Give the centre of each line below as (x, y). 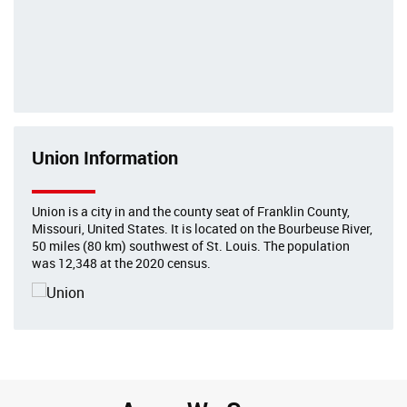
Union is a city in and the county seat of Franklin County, (191, 212)
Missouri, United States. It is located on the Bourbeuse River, (202, 229)
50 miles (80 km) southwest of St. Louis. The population (191, 246)
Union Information (105, 158)
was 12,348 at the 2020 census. (121, 263)
